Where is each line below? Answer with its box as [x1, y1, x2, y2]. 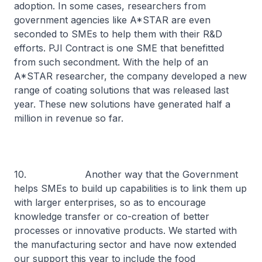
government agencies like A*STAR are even [14, 14, 211, 26]
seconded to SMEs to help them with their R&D [14, 28, 222, 40]
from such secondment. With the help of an [14, 56, 208, 68]
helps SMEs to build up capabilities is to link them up [14, 182, 247, 194]
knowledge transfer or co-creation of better [14, 211, 209, 222]
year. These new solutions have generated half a [14, 98, 230, 110]
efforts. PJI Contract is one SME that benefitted [14, 42, 224, 54]
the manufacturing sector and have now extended [14, 239, 236, 250]
